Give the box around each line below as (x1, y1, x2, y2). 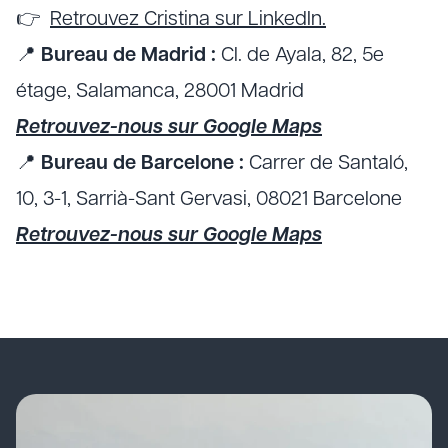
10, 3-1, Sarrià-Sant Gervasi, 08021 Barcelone (16, 190, 402, 210)
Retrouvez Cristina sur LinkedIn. (50, 10, 326, 30)
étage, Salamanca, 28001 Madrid (16, 82, 304, 102)
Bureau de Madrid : (41, 46, 216, 66)
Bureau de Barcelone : (41, 154, 244, 174)
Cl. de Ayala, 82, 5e (216, 46, 384, 66)
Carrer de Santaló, (244, 154, 408, 174)
